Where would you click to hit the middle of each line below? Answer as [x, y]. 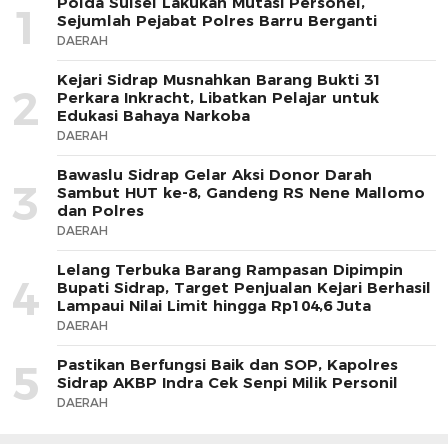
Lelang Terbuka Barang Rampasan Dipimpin [230, 269]
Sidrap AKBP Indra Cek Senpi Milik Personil [227, 382]
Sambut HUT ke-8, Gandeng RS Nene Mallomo [241, 192]
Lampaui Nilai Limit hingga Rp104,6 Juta [214, 305]
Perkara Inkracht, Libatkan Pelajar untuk [218, 97]
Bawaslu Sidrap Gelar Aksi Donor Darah [214, 174]
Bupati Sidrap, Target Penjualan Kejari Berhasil [244, 287]
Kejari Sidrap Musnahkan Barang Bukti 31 [219, 79]
